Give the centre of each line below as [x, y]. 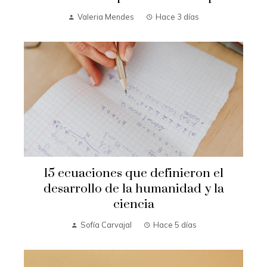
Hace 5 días [175, 224]
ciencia [133, 204]
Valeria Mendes [106, 17]
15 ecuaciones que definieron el [133, 173]
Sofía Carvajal [106, 224]
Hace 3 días [177, 17]
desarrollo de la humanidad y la [133, 189]
